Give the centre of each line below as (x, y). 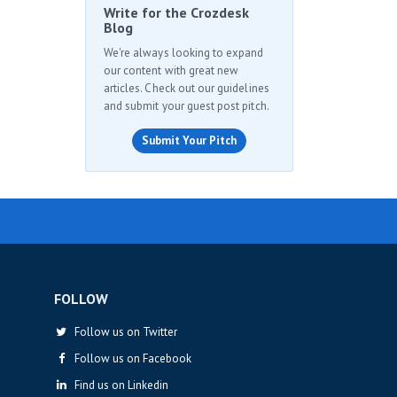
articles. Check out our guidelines (187, 88)
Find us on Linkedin (118, 385)
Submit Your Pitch (189, 140)
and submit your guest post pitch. (187, 106)
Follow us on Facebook (130, 358)
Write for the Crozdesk (176, 12)
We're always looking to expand (184, 53)
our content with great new (171, 70)
